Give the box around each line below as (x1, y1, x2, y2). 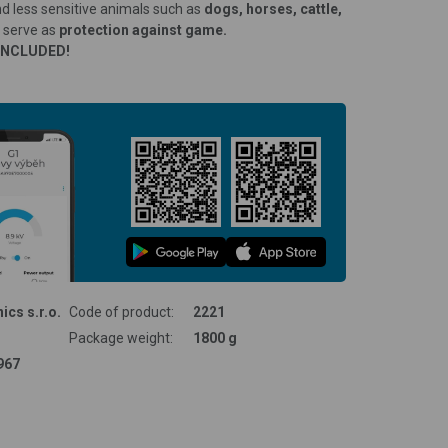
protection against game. (59, 21, 227, 38)
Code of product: (68, 303, 174, 320)
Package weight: (68, 329, 173, 346)
